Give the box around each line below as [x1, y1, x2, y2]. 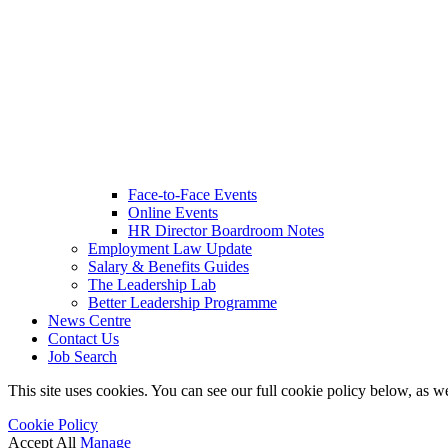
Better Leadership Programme [88, 293, 277, 311]
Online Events [128, 203, 218, 221]
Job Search [48, 347, 117, 365]
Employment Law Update [88, 239, 252, 257]
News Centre [48, 311, 131, 329]
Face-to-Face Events [128, 185, 257, 203]
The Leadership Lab [88, 275, 216, 293]
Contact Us [48, 329, 119, 347]
